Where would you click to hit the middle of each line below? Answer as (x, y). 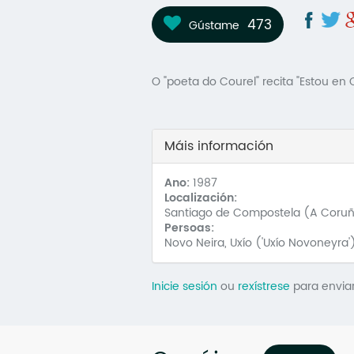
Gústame (214, 26)
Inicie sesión (185, 286)
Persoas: (191, 228)
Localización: (202, 198)
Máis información (219, 146)
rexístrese (264, 286)
